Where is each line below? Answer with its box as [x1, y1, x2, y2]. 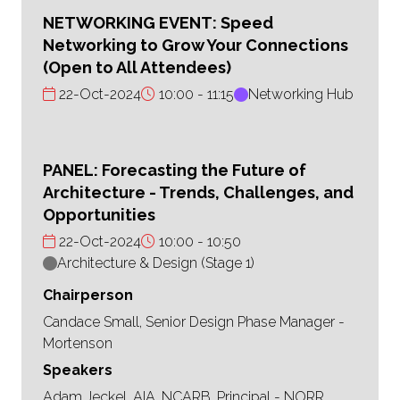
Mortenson [43, 335, 112, 353]
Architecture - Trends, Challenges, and [43, 183, 354, 203]
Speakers [43, 362, 112, 379]
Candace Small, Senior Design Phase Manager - [43, 313, 345, 331]
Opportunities [43, 205, 155, 225]
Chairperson [43, 287, 133, 304]
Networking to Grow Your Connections [43, 36, 348, 55]
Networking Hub [248, 86, 354, 104]
